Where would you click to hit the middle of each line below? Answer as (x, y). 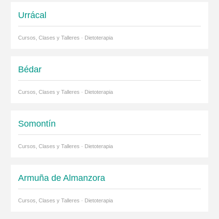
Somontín (37, 124)
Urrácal (32, 15)
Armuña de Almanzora (61, 178)
